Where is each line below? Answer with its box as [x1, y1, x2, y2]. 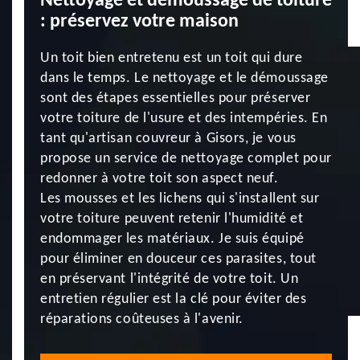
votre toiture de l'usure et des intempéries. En [40, 111, 328, 126]
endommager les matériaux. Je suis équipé [40, 231, 305, 247]
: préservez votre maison [40, 12, 239, 31]
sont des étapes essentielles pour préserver [40, 91, 311, 106]
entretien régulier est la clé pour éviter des [40, 292, 307, 307]
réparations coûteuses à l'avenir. [40, 312, 243, 327]
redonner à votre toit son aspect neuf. [40, 171, 279, 186]
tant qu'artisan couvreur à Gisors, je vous [40, 131, 297, 146]
